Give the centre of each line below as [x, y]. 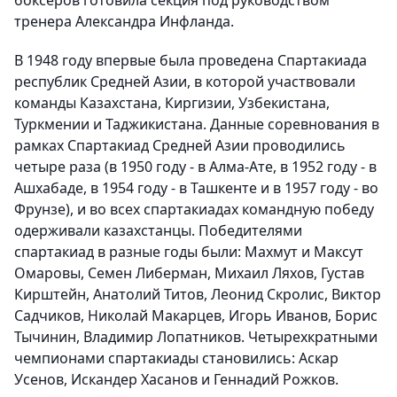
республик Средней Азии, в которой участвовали [185, 82]
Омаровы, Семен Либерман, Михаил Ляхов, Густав [189, 273]
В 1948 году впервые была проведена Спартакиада [191, 61]
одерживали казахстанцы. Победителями [158, 231]
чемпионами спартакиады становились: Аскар [176, 358]
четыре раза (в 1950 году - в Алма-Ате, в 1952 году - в [195, 167]
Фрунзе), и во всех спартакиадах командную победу [194, 210]
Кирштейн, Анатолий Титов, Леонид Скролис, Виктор [198, 295]
